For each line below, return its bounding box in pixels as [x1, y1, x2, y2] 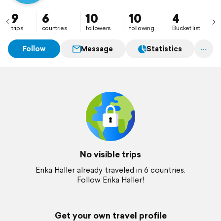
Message [81, 44, 113, 54]
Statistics [146, 44, 182, 54]
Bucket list [172, 24, 201, 32]
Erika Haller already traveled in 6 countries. [36, 165, 185, 175]
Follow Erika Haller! [77, 175, 144, 185]
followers [85, 24, 111, 32]
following [129, 24, 154, 32]
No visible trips [80, 148, 141, 160]
